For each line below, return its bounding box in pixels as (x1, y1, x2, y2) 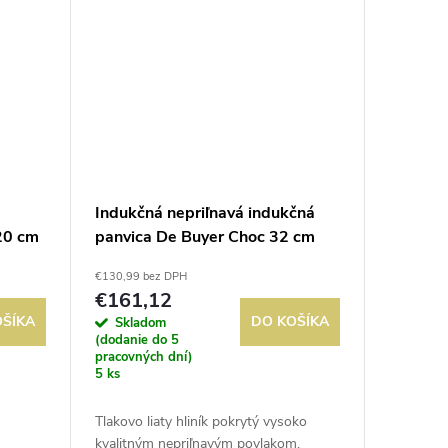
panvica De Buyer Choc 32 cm (94, 226, 315, 249)
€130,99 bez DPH (94, 269, 187, 285)
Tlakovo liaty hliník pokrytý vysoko (94, 412, 307, 432)
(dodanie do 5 (94, 331, 179, 350)
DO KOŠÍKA (251, 312, 329, 332)
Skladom (114, 314, 166, 333)
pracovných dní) (94, 348, 193, 367)
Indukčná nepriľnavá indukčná (94, 202, 315, 225)
